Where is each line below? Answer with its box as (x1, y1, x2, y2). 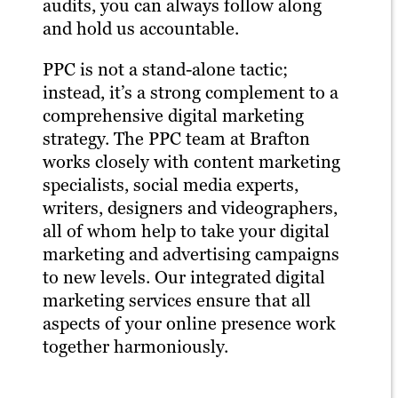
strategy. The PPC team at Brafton (43, 126, 310, 150)
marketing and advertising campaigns (43, 242, 339, 266)
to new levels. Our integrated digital (43, 265, 325, 289)
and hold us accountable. (43, 16, 239, 40)
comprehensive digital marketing (43, 103, 304, 127)
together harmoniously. (43, 334, 228, 358)
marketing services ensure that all (43, 288, 311, 312)
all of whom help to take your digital (43, 219, 330, 243)
